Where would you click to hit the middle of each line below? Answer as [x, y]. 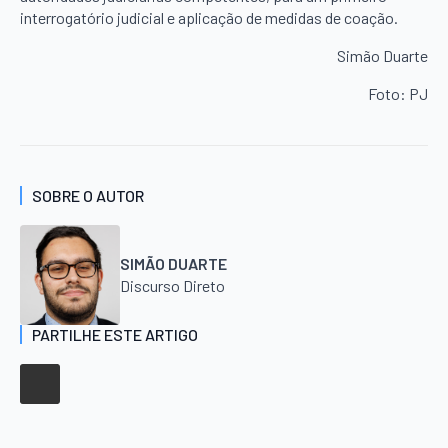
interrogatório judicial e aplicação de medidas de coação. [209, 17]
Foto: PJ [398, 93]
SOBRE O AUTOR [88, 195]
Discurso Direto [172, 285]
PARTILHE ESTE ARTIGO [115, 334]
